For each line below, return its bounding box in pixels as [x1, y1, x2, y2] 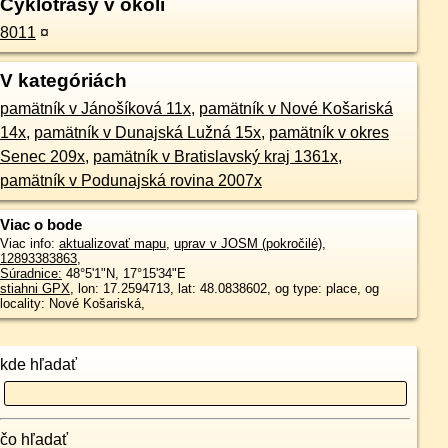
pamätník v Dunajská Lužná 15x [33, 124, 261, 142]
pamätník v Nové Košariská [198, 100, 393, 118]
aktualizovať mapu [58, 236, 166, 252]
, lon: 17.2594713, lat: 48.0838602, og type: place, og [69, 281, 379, 297]
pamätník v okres [268, 124, 389, 142]
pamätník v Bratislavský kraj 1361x [92, 148, 338, 166]
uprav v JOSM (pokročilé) [173, 236, 322, 252]
